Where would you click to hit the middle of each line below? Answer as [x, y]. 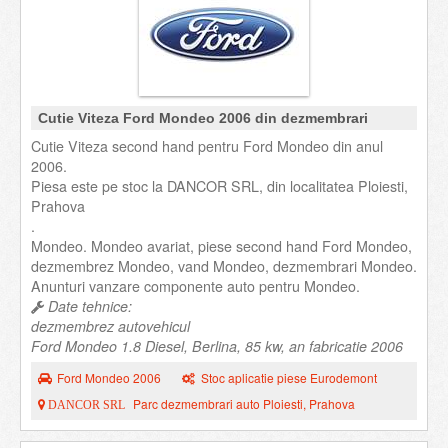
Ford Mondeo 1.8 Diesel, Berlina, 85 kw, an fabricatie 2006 [217, 346]
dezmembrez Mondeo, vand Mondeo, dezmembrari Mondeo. [224, 266]
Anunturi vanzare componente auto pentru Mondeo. [195, 286]
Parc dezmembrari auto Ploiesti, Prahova [244, 403]
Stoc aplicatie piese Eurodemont [289, 377]
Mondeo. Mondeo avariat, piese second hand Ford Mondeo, [221, 246]
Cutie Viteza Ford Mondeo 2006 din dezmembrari [203, 118]
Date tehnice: [88, 306]
